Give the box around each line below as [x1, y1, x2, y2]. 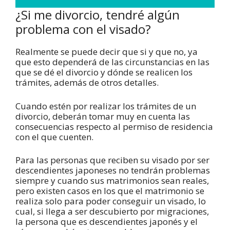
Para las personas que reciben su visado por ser [15, 154, 209, 166]
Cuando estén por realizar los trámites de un [15, 100, 196, 112]
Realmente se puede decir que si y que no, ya [15, 46, 198, 58]
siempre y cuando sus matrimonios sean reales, [15, 175, 209, 187]
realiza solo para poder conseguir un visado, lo [15, 195, 206, 207]
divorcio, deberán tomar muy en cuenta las [15, 110, 190, 122]
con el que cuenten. [15, 130, 93, 143]
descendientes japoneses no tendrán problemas [15, 164, 210, 177]
